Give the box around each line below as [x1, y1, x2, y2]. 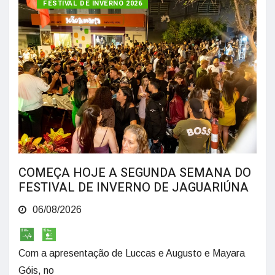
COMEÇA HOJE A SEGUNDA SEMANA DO [18, 164, 251, 182]
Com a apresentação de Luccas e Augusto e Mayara [18, 248, 245, 259]
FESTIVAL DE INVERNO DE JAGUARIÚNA [18, 179, 249, 197]
